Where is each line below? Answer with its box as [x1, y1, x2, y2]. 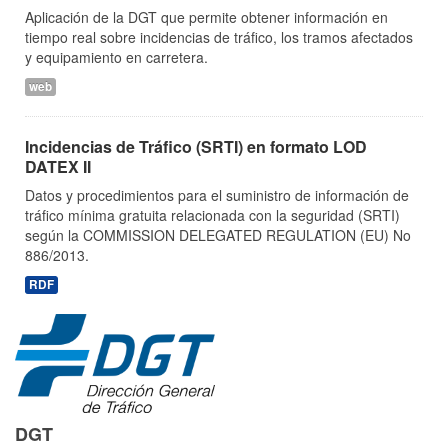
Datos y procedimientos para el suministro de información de [25, 185, 409, 205]
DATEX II [25, 155, 91, 178]
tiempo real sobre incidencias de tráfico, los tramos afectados [25, 27, 413, 47]
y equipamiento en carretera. [25, 47, 208, 67]
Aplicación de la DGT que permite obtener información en [25, 7, 388, 27]
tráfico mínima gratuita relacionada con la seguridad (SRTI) [25, 205, 400, 225]
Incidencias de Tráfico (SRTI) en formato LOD [25, 135, 367, 158]
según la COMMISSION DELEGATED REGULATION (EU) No [25, 225, 411, 245]
